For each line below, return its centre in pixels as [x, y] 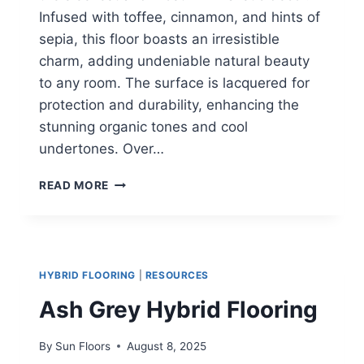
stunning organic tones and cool [143, 127]
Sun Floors [83, 346]
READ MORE [74, 186]
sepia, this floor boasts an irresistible [159, 39]
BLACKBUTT [145, 182]
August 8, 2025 [167, 346]
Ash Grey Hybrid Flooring [178, 310]
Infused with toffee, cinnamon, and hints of [180, 17]
